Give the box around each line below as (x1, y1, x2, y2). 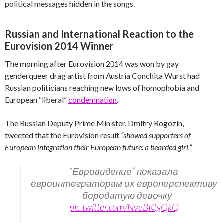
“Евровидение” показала (69, 165, 178, 177)
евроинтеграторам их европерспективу (30, 177, 217, 189)
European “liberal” (5, 94, 68, 104)
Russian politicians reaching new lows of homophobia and (5, 82, 199, 92)
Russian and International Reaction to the (5, 27, 194, 40)
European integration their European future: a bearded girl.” (5, 142, 192, 152)
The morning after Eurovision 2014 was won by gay (5, 58, 179, 68)
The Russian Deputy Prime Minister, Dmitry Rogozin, (5, 118, 184, 128)
